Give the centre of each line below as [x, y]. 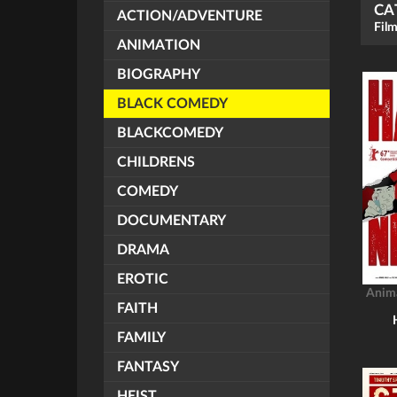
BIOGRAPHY [159, 74]
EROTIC [143, 279]
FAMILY [141, 338]
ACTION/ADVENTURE [190, 16]
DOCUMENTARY [171, 221]
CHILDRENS [156, 162]
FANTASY [148, 367]
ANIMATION [159, 45]
